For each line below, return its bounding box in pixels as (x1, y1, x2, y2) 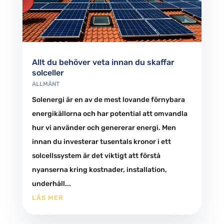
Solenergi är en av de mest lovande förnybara (31, 95, 185, 104)
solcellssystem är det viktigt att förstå (31, 151, 160, 160)
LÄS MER (31, 193, 63, 201)
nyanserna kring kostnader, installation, (31, 165, 167, 174)
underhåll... (31, 179, 71, 188)
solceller (31, 67, 64, 77)
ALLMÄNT (31, 80, 59, 87)
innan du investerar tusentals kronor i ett (31, 137, 171, 146)
